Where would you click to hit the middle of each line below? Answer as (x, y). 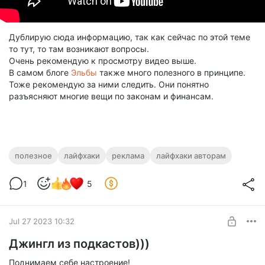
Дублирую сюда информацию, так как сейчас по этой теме (130, 37)
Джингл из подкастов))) (79, 244)
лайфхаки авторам (191, 156)
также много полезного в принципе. (172, 73)
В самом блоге (40, 73)
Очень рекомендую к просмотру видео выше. (103, 61)
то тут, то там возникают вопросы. (79, 49)
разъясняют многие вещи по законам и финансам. (114, 96)
